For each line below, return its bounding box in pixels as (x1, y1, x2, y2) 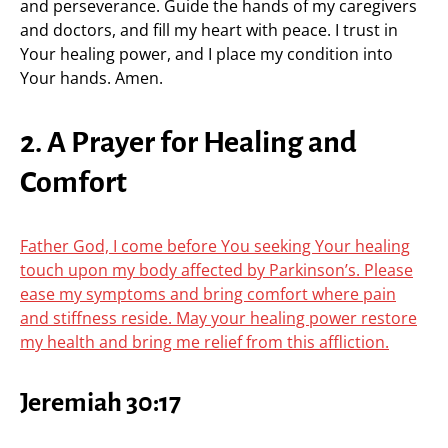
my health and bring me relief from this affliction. (20, 331, 389, 353)
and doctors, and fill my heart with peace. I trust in (20, 19, 398, 41)
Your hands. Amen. (20, 67, 163, 89)
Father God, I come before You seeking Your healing (20, 235, 410, 257)
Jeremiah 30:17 (20, 389, 181, 417)
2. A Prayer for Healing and (20, 126, 357, 158)
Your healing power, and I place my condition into (20, 43, 393, 65)
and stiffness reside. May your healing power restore (20, 307, 417, 329)
